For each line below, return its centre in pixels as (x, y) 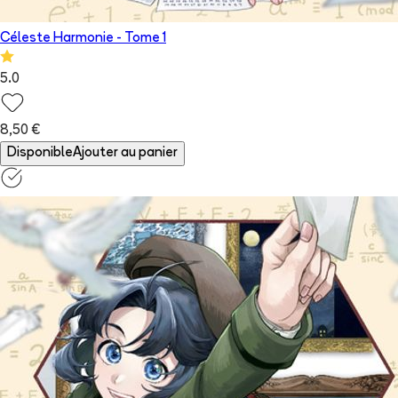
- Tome (138, 39)
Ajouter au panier (125, 154)
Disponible (40, 154)
